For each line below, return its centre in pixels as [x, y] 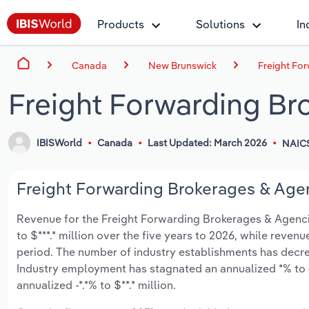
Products [121, 24]
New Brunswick [182, 65]
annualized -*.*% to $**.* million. [96, 285]
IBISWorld [60, 143]
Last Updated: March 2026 [207, 143]
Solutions [220, 24]
